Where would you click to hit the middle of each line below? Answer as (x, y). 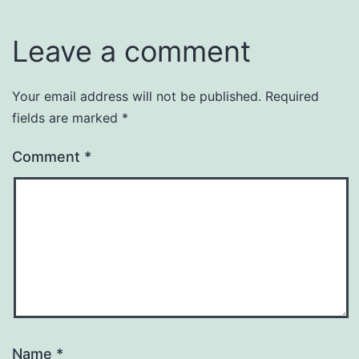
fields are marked (67, 117)
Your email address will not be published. (137, 96)
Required (292, 96)
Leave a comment (131, 51)
